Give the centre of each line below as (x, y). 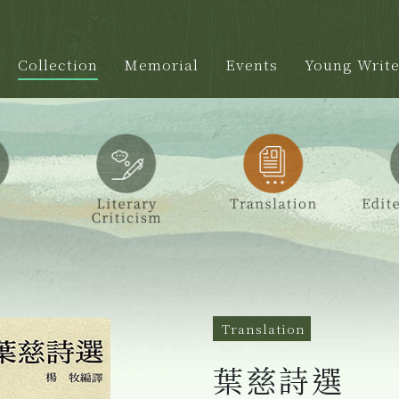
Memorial (162, 65)
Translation (264, 329)
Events (252, 65)
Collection (58, 65)
